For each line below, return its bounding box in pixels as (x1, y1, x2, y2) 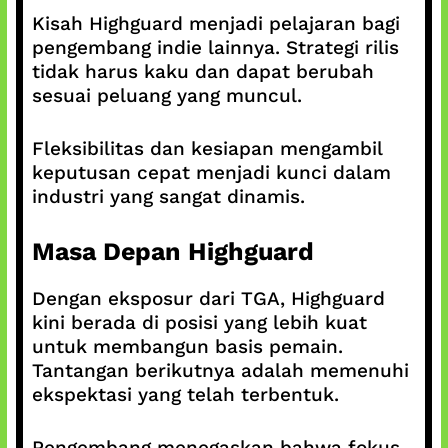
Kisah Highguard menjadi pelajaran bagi (31, 12, 400, 35)
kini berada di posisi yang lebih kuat (31, 311, 367, 334)
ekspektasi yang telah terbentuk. (31, 383, 339, 406)
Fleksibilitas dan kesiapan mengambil (31, 136, 382, 160)
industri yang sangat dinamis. (31, 184, 305, 208)
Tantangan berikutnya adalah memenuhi (31, 359, 409, 382)
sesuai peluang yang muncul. (31, 84, 302, 107)
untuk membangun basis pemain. (31, 335, 343, 358)
